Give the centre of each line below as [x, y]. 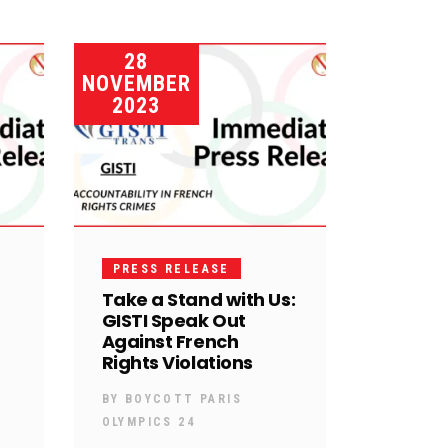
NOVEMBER [136, 83]
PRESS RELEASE [171, 268]
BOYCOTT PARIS [183, 398]
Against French [170, 341]
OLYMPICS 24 [148, 421]
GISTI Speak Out [173, 320]
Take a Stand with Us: [198, 299]
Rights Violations [177, 362]
